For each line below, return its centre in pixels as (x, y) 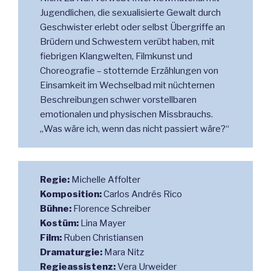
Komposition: (70, 194)
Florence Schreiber (112, 208)
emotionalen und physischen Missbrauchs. (126, 114)
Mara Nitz (124, 252)
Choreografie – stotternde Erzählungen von (129, 70)
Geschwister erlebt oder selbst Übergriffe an (132, 27)
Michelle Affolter (106, 179)
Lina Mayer (103, 223)
